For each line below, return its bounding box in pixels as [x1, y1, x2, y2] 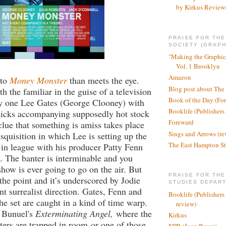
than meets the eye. [70, 74, 139, 87]
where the [113, 207, 152, 220]
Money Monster [10, 74, 67, 87]
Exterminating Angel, [35, 207, 113, 220]
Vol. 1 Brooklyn [176, 62, 220, 71]
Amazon [168, 73, 191, 82]
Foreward [168, 118, 194, 127]
